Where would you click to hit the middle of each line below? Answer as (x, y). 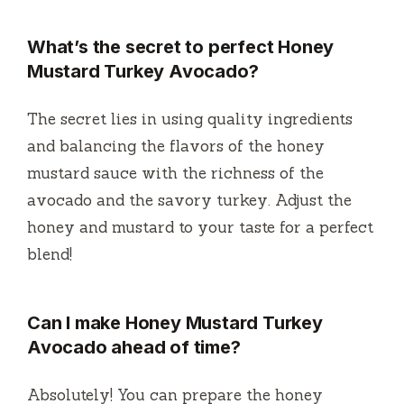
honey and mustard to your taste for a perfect (200, 228)
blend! (50, 255)
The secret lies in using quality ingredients (190, 119)
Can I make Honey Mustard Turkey (175, 323)
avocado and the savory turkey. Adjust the (189, 201)
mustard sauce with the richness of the (175, 174)
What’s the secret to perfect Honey (181, 47)
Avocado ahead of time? (134, 348)
